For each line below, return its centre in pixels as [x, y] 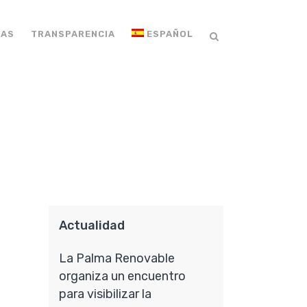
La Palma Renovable [117, 258]
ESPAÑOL [170, 34]
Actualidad [92, 225]
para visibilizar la [105, 294]
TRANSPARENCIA [73, 34]
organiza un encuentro [122, 276]
